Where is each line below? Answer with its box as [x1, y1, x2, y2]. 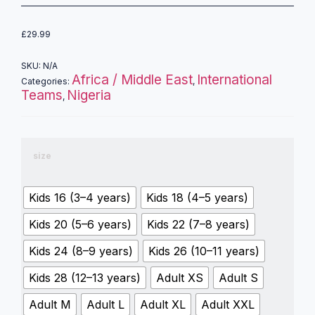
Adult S [219, 270, 258, 285]
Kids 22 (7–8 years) [147, 217, 250, 231]
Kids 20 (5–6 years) [29, 217, 131, 231]
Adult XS [156, 270, 203, 285]
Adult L [86, 297, 124, 311]
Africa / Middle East [72, 72, 193, 89]
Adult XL [140, 297, 186, 311]
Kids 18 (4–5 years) [146, 190, 248, 205]
